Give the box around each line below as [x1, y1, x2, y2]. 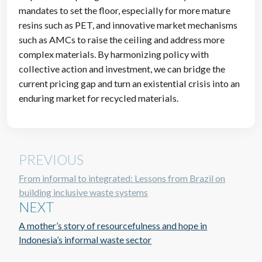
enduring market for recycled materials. [19, 92, 179, 104]
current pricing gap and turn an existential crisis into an [19, 78, 240, 89]
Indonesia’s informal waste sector [19, 234, 152, 246]
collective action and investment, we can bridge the [19, 63, 226, 75]
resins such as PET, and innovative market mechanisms [19, 19, 238, 31]
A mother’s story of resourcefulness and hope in [19, 220, 208, 232]
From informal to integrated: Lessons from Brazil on [19, 173, 226, 184]
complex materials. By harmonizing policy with [19, 49, 209, 60]
